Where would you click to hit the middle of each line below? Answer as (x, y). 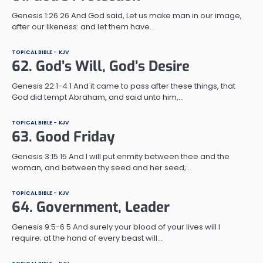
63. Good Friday (63, 136)
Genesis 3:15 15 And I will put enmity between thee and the (121, 156)
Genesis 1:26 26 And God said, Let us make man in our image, (127, 15)
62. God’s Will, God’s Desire (101, 66)
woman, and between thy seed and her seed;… (102, 167)
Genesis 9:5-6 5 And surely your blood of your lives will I (116, 227)
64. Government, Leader (91, 207)
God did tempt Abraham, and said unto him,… (98, 97)
